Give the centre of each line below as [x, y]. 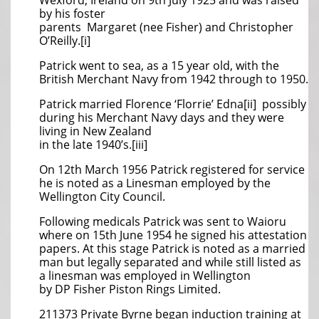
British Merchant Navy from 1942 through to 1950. [174, 79]
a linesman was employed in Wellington [145, 276]
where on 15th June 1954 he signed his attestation [173, 235]
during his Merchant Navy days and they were [162, 117]
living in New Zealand [95, 131]
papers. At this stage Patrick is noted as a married [172, 249]
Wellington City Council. [102, 197]
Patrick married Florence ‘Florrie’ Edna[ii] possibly [173, 104]
